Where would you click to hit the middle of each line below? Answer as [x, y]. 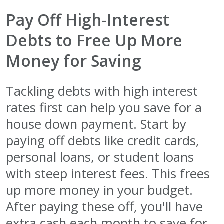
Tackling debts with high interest [102, 91]
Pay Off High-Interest [88, 20]
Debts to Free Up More [94, 40]
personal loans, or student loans [100, 157]
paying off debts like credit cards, [103, 141]
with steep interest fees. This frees [108, 174]
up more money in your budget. [99, 190]
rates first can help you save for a [104, 108]
